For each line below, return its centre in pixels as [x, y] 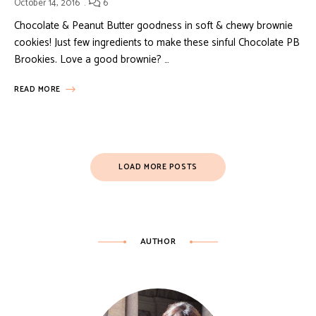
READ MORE [37, 89]
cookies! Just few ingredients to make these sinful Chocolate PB [157, 42]
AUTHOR [158, 241]
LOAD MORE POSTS [158, 167]
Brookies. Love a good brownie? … [92, 59]
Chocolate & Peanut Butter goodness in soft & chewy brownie [153, 25]
